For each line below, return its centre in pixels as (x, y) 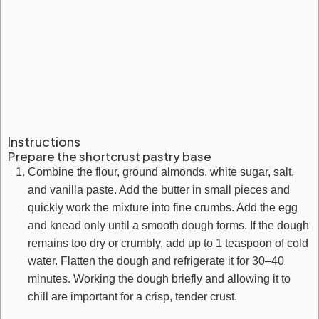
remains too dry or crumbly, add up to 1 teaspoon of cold (168, 243)
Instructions (44, 141)
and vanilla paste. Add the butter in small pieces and (159, 190)
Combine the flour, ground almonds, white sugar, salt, (161, 172)
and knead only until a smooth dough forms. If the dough (168, 225)
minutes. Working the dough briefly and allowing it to (159, 279)
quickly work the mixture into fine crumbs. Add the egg (163, 208)
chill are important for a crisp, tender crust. (132, 297)
